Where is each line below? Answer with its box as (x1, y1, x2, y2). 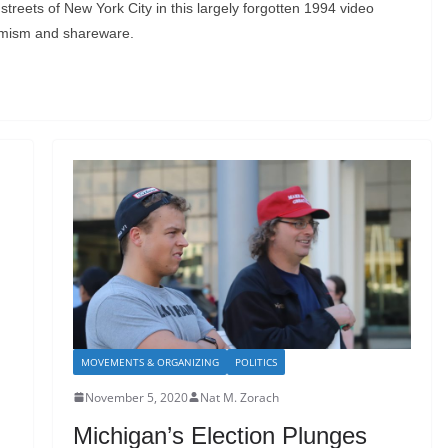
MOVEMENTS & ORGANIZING (80, 354, 219, 369)
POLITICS (234, 354, 277, 369)
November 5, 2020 (84, 388, 188, 406)
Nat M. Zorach (199, 388, 279, 406)
